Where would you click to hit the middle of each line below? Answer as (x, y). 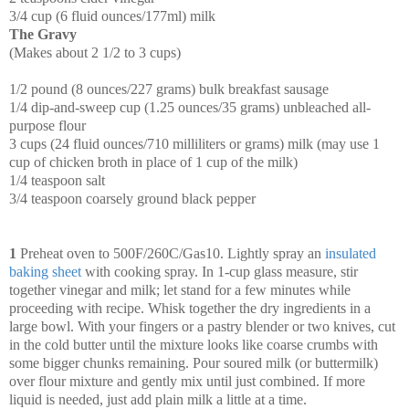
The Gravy (43, 35)
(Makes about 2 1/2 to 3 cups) (95, 53)
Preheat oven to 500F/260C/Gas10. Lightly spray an (171, 254)
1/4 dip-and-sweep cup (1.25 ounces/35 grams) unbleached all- (190, 108)
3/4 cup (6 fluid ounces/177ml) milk (112, 16)
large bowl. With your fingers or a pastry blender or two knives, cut (202, 327)
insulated (351, 254)
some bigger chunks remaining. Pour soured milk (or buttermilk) (194, 363)
